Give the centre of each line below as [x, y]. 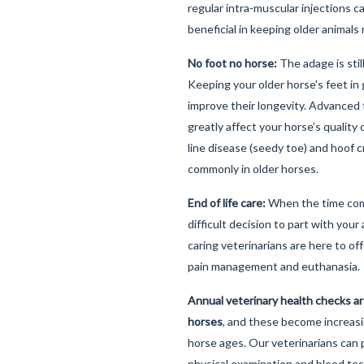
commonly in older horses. [253, 169]
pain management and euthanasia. [274, 266]
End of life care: [227, 203]
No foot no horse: [232, 63]
